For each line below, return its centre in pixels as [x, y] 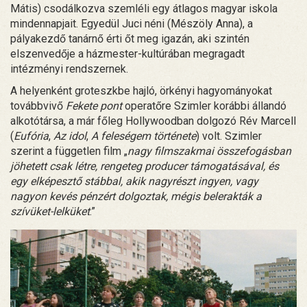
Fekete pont [93, 106]
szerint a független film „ [69, 151]
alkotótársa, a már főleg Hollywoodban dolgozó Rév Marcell [153, 121]
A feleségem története [144, 136]
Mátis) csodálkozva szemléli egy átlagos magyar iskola [144, 8]
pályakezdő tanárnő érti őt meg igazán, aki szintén [130, 38]
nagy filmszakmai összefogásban [209, 151]
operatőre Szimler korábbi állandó [204, 106]
